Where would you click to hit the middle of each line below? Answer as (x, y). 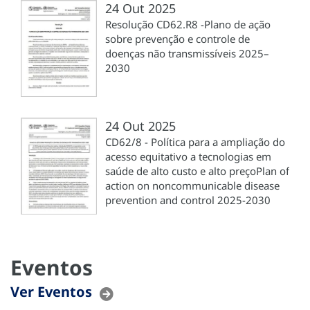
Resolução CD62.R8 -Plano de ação (188, 25)
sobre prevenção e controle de (177, 39)
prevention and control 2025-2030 (188, 200)
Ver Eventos (51, 292)
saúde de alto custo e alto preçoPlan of (197, 171)
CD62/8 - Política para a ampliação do (195, 142)
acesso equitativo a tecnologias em (188, 157)
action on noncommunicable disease (192, 186)
